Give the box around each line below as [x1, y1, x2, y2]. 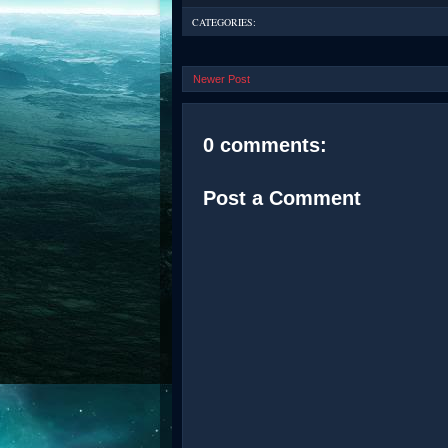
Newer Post [193, 72, 250, 85]
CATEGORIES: [192, 14, 256, 29]
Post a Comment [203, 186, 361, 209]
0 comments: [203, 133, 327, 156]
